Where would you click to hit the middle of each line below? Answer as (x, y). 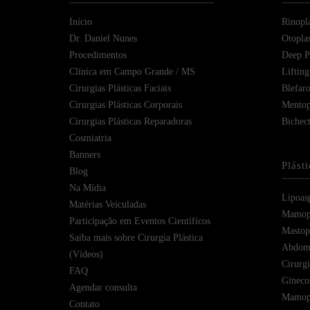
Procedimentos (98, 55)
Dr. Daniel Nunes (103, 39)
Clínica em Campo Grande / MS (132, 72)
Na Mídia (87, 188)
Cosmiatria (90, 138)
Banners (84, 155)
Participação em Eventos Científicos (139, 221)
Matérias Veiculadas (107, 205)
